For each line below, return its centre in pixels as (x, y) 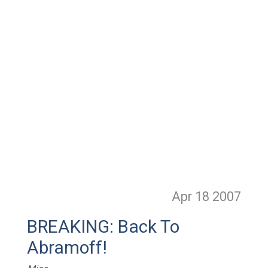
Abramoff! (67, 248)
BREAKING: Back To (103, 227)
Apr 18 (192, 197)
